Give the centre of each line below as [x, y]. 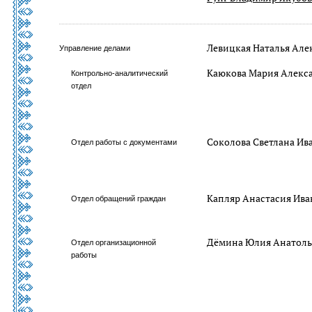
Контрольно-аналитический [120, 73]
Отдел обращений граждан [119, 198]
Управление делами [95, 48]
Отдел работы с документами [124, 142]
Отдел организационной [114, 242]
